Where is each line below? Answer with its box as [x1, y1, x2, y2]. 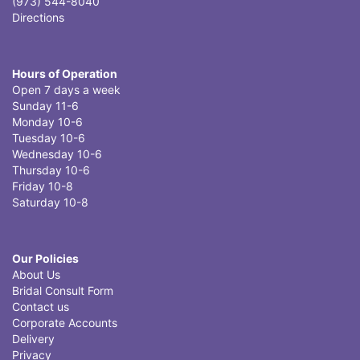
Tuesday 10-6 [12, 131, 85, 145]
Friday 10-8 [12, 179, 73, 193]
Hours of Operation [12, 67, 117, 80]
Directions [12, 10, 64, 24]
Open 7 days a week [12, 83, 121, 96]
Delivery [12, 332, 55, 346]
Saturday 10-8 [12, 195, 88, 209]
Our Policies [12, 252, 79, 265]
